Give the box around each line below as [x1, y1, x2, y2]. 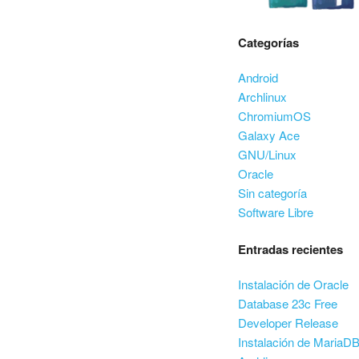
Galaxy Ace [238, 126, 300, 143]
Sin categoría [238, 184, 307, 201]
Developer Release [238, 314, 338, 331]
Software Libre [238, 203, 313, 220]
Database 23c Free [238, 295, 337, 312]
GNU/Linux [238, 145, 296, 163]
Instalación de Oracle [238, 276, 349, 292]
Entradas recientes [238, 240, 343, 258]
